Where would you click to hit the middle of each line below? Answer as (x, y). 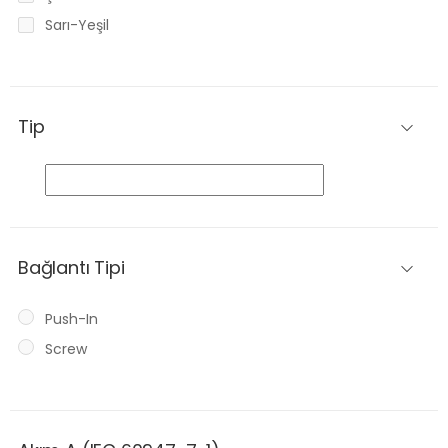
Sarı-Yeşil (77, 25)
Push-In (71, 319)
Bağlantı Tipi (71, 268)
